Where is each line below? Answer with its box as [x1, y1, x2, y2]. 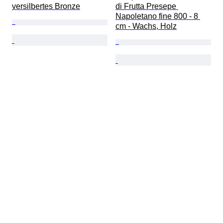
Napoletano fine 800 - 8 [115, 12, 200, 21]
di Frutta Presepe [115, 2, 178, 11]
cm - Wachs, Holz [115, 22, 177, 31]
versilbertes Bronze [12, 2, 80, 11]
